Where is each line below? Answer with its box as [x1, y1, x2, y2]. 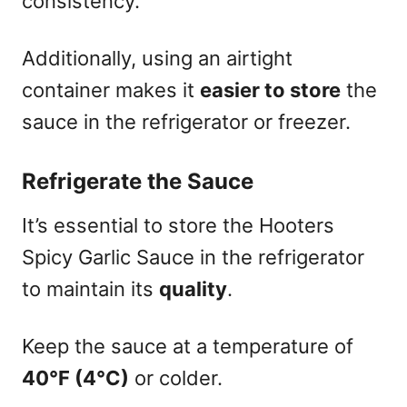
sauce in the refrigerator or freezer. [22, 109, 351, 134]
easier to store [200, 77, 341, 102]
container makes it [22, 77, 200, 102]
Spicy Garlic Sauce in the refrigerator [22, 244, 364, 269]
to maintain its [22, 276, 159, 301]
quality [159, 276, 227, 301]
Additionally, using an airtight [22, 45, 293, 70]
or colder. [129, 365, 223, 390]
